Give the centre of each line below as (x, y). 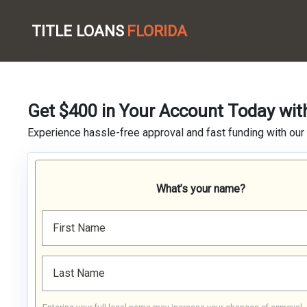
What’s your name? (201, 189)
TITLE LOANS (78, 30)
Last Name (79, 273)
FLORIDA (157, 30)
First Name (79, 228)
